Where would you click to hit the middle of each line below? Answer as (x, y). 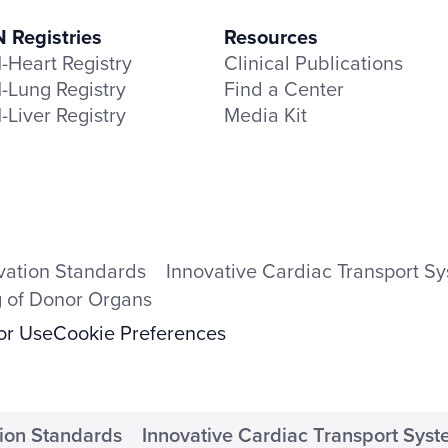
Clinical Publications (313, 62)
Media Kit (265, 114)
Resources (271, 36)
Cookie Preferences (139, 332)
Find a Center (284, 88)
